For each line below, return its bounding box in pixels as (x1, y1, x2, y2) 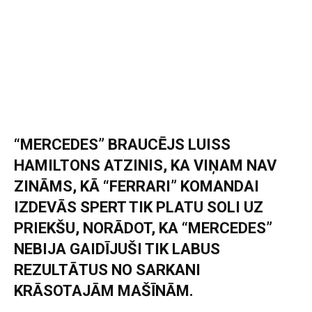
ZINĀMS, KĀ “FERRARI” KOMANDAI (14, 177, 259, 195)
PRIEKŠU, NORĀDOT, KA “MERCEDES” (14, 219, 272, 237)
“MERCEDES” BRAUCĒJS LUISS (14, 135, 231, 153)
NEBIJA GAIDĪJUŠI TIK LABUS (14, 240, 220, 258)
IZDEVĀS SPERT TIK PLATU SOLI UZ (14, 198, 263, 216)
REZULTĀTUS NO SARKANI (14, 260, 201, 279)
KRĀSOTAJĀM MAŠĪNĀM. (14, 281, 194, 299)
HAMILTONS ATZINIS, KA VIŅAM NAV (14, 156, 276, 174)
